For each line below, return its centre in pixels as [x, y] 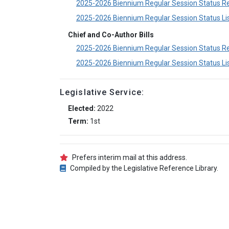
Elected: [82, 108]
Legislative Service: [102, 92]
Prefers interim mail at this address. [129, 157]
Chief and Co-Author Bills [111, 35]
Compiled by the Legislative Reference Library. [144, 168]
